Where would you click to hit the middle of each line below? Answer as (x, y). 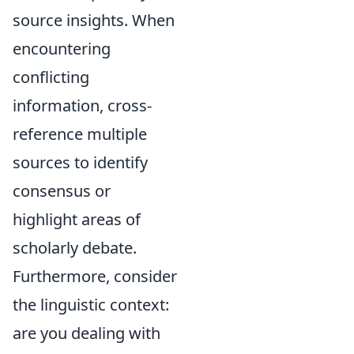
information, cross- (82, 105)
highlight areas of (77, 219)
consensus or (62, 191)
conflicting (51, 77)
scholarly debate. (75, 248)
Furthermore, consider (95, 276)
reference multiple (80, 134)
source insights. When (94, 20)
